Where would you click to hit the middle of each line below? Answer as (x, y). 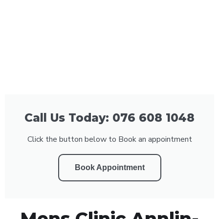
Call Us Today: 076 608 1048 (109, 118)
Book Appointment (109, 167)
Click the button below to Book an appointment (109, 139)
